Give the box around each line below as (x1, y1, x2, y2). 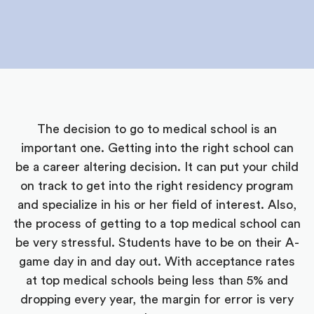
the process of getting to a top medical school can (13, 217, 301, 230)
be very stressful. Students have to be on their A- (15, 236, 299, 249)
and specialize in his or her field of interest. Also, (18, 198, 296, 211)
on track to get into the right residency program (20, 179, 294, 192)
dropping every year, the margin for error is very (20, 293, 294, 306)
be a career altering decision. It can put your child (15, 161, 299, 173)
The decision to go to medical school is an (37, 123, 277, 135)
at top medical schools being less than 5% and (26, 274, 288, 287)
